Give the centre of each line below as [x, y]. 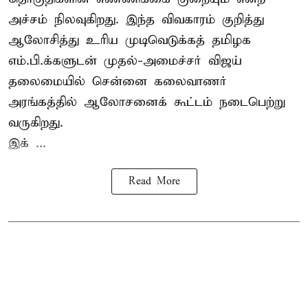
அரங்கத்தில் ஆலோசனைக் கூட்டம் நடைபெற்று [147, 102]
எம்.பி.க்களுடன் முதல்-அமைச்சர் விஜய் [125, 61]
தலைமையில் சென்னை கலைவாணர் [118, 82]
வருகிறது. [36, 123]
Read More [154, 182]
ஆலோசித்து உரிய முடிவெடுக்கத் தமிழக [130, 41]
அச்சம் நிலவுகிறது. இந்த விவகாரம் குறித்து [136, 20]
